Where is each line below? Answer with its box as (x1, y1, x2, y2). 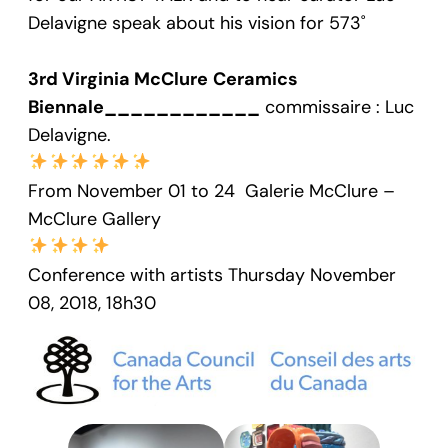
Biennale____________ (28, 94, 260, 119)
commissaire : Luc (260, 94, 414, 119)
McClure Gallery (28, 206, 161, 231)
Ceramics (213, 66, 298, 91)
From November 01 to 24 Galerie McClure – (28, 178, 395, 203)
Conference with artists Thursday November (28, 262, 396, 287)
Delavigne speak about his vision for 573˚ (28, 10, 365, 35)
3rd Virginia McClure (28, 66, 208, 91)
